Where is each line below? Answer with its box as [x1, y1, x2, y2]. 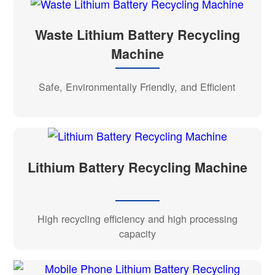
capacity [118, 226, 156, 241]
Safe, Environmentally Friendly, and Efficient [39, 79, 236, 94]
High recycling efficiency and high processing [37, 211, 238, 227]
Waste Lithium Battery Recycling [34, 25, 240, 45]
